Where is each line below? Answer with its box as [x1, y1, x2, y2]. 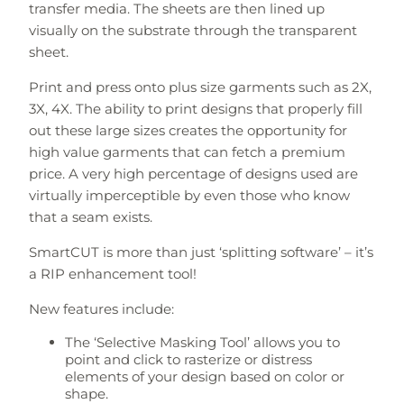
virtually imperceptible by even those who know [28, 186, 350, 204]
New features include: [28, 299, 174, 317]
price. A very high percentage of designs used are [28, 164, 358, 182]
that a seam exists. [28, 207, 152, 225]
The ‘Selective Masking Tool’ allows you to [64, 333, 340, 351]
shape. [64, 384, 108, 402]
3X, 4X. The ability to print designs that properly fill [28, 99, 363, 117]
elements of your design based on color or [64, 367, 344, 385]
